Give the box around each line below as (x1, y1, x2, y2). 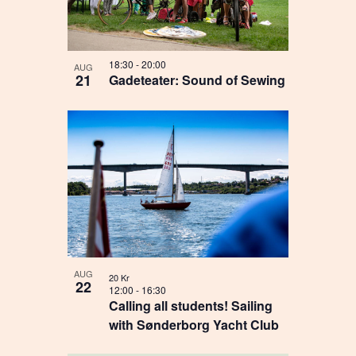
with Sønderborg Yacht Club (109, 315, 280, 335)
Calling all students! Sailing (109, 296, 273, 315)
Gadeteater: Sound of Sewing (109, 71, 286, 90)
